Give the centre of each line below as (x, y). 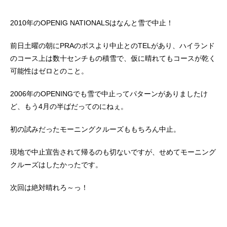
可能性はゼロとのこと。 (49, 71)
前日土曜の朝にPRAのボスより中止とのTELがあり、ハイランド (112, 46)
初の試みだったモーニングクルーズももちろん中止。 (95, 129)
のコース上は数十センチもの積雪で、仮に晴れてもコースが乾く (113, 59)
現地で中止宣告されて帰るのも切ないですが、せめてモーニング (113, 152)
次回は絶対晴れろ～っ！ (49, 188)
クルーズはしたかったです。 (56, 165)
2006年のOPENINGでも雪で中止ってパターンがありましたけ (109, 94)
